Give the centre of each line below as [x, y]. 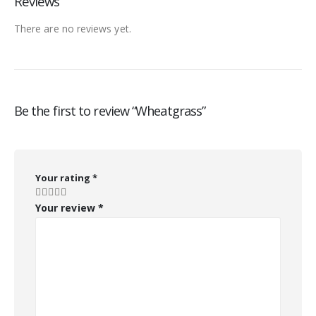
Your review [67, 208]
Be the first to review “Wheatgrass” [110, 111]
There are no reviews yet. [73, 29]
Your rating [64, 178]
